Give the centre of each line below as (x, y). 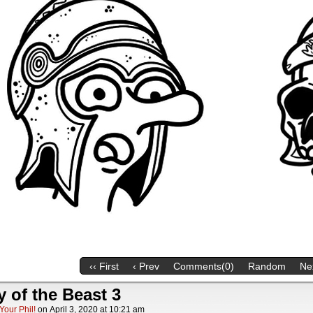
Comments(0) (204, 267)
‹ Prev (146, 267)
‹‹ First (104, 267)
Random (267, 267)
